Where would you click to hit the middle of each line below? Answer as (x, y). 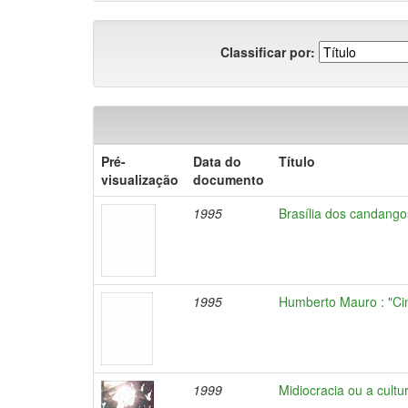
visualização (140, 179)
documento (229, 179)
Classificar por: (268, 51)
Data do (217, 161)
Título (297, 161)
